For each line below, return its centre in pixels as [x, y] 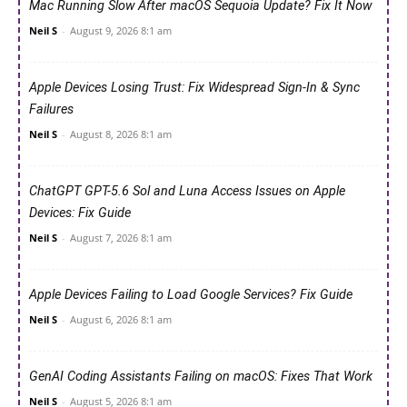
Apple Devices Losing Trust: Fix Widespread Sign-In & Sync [194, 87]
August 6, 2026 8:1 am [121, 319]
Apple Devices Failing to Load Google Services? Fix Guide [191, 294]
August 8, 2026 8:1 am [121, 134]
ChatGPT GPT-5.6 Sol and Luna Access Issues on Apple [187, 191]
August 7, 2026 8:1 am [121, 237]
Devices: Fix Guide [80, 213]
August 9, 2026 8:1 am [121, 30]
